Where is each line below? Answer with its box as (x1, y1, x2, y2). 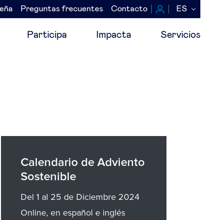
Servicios (161, 30, 200, 40)
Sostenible (21, 171, 77, 183)
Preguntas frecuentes (21, 5, 103, 13)
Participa (27, 30, 67, 40)
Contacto (111, 5, 147, 13)
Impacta (96, 30, 131, 40)
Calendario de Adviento (21, 157, 145, 168)
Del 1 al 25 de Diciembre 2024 (21, 192, 140, 202)
